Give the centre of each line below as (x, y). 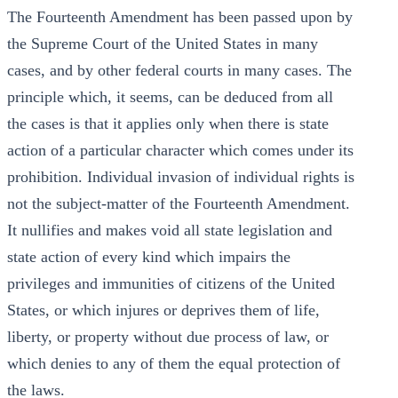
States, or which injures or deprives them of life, (163, 310)
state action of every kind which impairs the (149, 257)
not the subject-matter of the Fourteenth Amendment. (179, 203)
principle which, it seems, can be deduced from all (170, 97)
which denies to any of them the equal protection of (174, 363)
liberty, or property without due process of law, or (168, 337)
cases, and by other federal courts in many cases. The (179, 70)
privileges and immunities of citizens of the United (171, 283)
